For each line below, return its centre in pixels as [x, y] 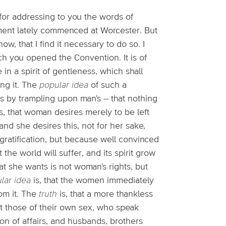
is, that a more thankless [105, 194]
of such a [107, 85]
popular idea [64, 85]
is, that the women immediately [92, 181]
